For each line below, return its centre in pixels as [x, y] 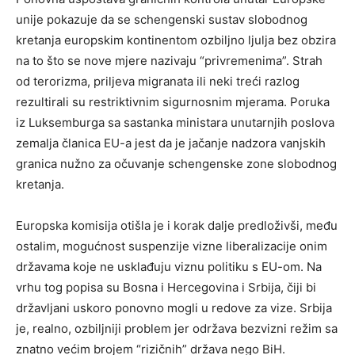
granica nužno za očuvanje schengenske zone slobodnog [176, 163]
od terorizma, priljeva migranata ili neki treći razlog [158, 81]
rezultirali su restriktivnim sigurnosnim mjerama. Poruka [173, 101]
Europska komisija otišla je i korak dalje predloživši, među [177, 225]
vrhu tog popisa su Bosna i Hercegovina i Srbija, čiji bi [166, 287]
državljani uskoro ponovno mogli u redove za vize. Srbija [174, 307]
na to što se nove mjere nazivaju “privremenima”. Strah [169, 60]
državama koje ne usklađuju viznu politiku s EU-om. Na [169, 266]
